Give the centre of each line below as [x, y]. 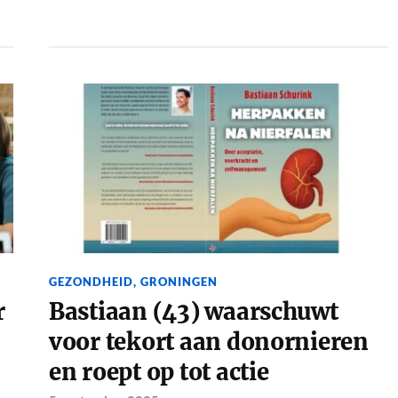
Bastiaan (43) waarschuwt [193, 312]
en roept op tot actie [159, 373]
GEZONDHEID [91, 282]
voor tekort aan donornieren [208, 342]
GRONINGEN [179, 282]
